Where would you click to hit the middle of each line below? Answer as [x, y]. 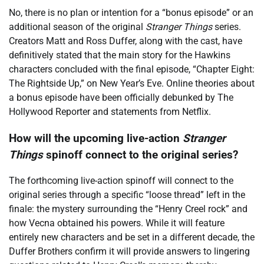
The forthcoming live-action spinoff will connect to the [121, 181]
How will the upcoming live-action [96, 138]
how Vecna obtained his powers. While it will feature [117, 223]
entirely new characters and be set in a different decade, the [132, 237]
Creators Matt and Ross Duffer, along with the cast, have [126, 41]
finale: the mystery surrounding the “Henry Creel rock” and [128, 209]
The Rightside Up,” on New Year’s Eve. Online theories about [132, 83]
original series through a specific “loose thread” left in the [127, 195]
